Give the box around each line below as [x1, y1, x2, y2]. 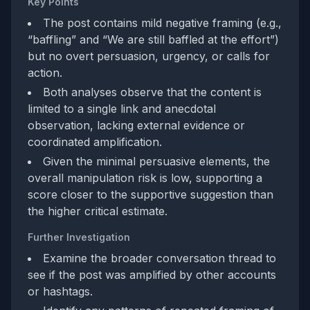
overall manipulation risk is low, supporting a [28, 171, 262, 185]
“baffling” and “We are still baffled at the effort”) [28, 33, 279, 46]
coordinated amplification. [28, 135, 162, 149]
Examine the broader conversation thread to [43, 251, 276, 265]
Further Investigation [28, 231, 130, 243]
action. [28, 66, 62, 80]
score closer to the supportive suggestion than [28, 188, 273, 201]
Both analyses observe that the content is [43, 85, 262, 99]
